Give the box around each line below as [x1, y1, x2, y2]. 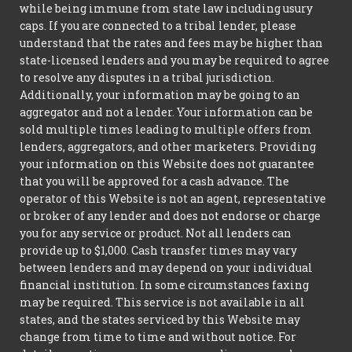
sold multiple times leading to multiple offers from [20, 121, 312, 137]
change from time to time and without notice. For [20, 328, 296, 344]
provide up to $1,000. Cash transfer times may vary [20, 242, 297, 258]
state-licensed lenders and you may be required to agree [20, 52, 329, 68]
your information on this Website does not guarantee [20, 156, 314, 171]
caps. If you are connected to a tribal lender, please [20, 17, 296, 33]
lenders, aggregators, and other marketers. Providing [20, 138, 316, 154]
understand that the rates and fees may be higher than [20, 35, 323, 50]
